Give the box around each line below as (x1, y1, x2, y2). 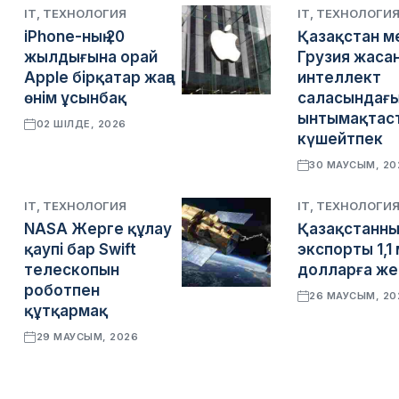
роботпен (24, 281, 100, 299)
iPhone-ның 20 (24, 28, 125, 45)
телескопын (24, 261, 119, 279)
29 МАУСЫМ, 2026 (36, 330, 139, 343)
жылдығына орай (24, 48, 158, 66)
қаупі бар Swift (24, 240, 136, 258)
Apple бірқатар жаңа (24, 69, 175, 86)
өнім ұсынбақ (24, 89, 126, 107)
